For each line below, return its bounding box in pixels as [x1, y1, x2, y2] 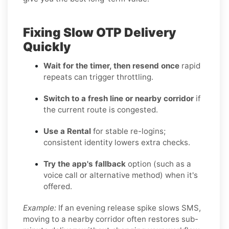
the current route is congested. [43, 104, 158, 114]
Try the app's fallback [43, 158, 126, 169]
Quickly [23, 39, 71, 54]
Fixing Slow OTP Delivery [23, 25, 176, 40]
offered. [43, 181, 72, 191]
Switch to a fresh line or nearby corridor [43, 93, 194, 103]
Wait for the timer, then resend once [43, 60, 179, 71]
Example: [23, 202, 56, 213]
